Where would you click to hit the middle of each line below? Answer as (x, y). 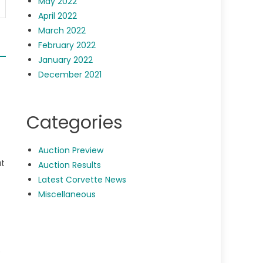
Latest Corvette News (82, 180)
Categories (75, 123)
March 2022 (62, 31)
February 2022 (67, 45)
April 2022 (58, 16)
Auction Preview (71, 151)
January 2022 (66, 60)
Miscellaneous (67, 195)
